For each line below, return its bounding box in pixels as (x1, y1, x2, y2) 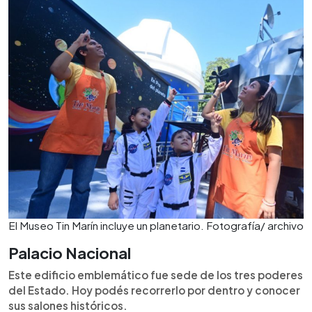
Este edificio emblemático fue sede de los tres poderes (8, 268, 303, 281)
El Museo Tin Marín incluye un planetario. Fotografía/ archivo (8, 219, 304, 232)
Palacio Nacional (8, 243, 131, 263)
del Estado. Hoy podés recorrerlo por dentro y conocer (8, 283, 300, 297)
